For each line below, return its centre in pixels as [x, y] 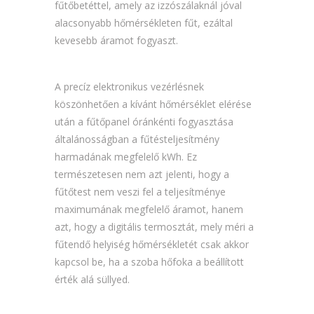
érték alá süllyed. [93, 280]
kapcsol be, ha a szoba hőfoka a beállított [150, 262]
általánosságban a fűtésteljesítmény [137, 139]
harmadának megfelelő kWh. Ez [126, 157]
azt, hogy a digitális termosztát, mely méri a [155, 227]
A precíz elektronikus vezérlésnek [130, 87]
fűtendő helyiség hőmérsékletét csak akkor [152, 245]
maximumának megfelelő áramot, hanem [149, 210]
